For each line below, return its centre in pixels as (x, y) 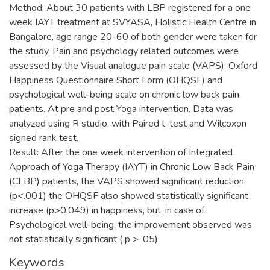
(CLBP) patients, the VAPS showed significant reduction (127, 182)
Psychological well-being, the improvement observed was (130, 225)
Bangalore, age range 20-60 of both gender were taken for (133, 37)
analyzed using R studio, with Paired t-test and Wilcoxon (128, 124)
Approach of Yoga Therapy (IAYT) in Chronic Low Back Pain (132, 167)
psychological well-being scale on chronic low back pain (124, 95)
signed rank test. (44, 138)
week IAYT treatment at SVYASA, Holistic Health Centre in (133, 23)
